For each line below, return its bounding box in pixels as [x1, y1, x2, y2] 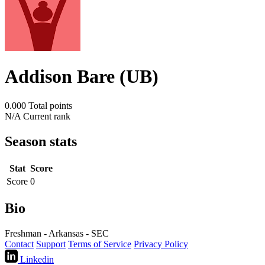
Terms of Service [68, 238, 131, 249]
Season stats [5, 133, 77, 149]
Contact [5, 238, 34, 249]
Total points [28, 100, 72, 111]
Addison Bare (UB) [5, 66, 159, 88]
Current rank [23, 111, 70, 121]
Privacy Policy [134, 238, 188, 249]
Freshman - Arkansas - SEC [5, 228, 109, 238]
